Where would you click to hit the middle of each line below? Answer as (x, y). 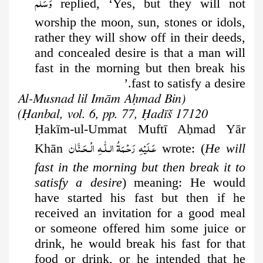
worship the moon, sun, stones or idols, (140, 22)
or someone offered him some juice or (140, 228)
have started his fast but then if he (140, 198)
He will (225, 149)
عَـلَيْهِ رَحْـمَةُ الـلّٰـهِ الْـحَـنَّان (112, 147)
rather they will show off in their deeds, (140, 38)
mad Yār (219, 129)
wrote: (179, 149)
